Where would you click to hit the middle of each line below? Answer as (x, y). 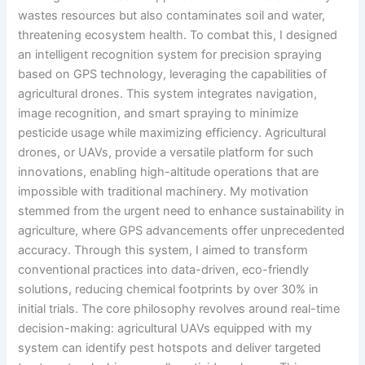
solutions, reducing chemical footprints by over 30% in (169, 289)
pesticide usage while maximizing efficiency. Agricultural (172, 132)
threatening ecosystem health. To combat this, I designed (178, 35)
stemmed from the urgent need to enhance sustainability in (182, 211)
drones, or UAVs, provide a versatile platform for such (166, 152)
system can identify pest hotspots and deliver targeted (170, 347)
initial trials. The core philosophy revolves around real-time (179, 308)
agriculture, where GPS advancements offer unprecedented (182, 230)
